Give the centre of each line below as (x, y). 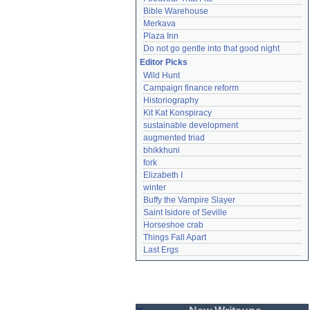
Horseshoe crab (173, 225)
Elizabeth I (163, 175)
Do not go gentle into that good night (211, 48)
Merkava (159, 24)
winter (155, 188)
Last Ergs (161, 250)
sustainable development (191, 125)
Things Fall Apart (175, 237)
